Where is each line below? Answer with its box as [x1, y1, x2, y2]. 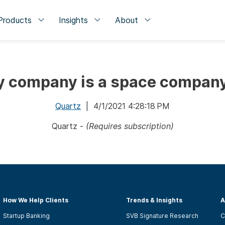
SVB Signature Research [126, 212, 198, 219]
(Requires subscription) [85, 121, 174, 131]
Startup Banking [3, 212, 50, 219]
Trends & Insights [126, 196, 182, 204]
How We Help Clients [3, 196, 68, 204]
